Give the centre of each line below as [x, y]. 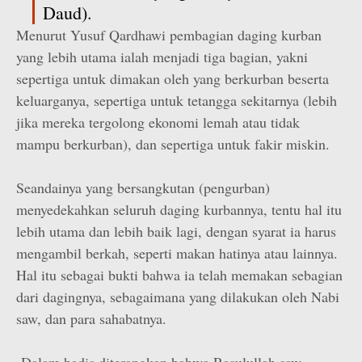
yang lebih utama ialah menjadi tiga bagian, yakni [162, 57]
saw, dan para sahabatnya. [91, 318]
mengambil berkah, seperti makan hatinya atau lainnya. [177, 253]
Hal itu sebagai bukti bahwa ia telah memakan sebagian [179, 275]
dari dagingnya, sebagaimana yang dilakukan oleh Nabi [178, 297]
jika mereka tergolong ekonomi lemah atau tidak [158, 122]
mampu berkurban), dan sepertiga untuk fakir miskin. [173, 144]
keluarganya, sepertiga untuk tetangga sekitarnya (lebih [177, 100]
